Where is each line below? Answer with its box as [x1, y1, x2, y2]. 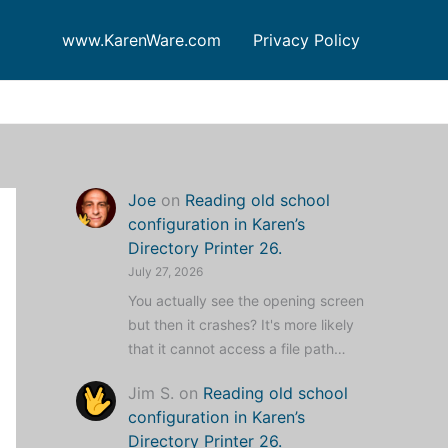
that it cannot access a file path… [128, 340, 346, 358]
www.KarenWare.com [62, 30, 221, 50]
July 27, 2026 [128, 264, 203, 279]
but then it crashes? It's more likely [128, 316, 354, 334]
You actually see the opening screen [128, 292, 364, 310]
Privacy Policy [253, 30, 360, 50]
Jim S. [128, 382, 174, 403]
